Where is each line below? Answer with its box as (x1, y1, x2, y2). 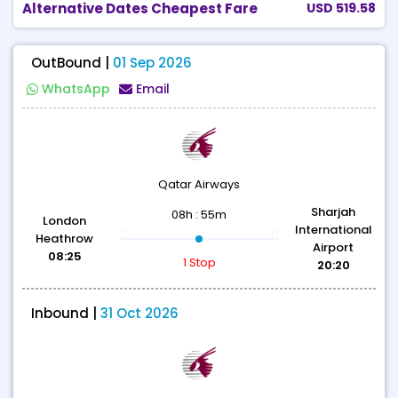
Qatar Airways (158, 176, 240, 193)
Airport (313, 239, 354, 256)
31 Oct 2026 (100, 304, 179, 322)
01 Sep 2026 (113, 53, 192, 72)
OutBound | (31, 53, 113, 72)
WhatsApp (42, 80, 110, 98)
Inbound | (31, 304, 100, 322)
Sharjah (311, 203, 356, 220)
